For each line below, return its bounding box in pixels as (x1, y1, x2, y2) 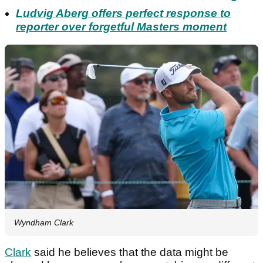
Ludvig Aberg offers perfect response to (16, 7, 231, 20)
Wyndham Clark (14, 217, 73, 227)
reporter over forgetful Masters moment (16, 21, 227, 33)
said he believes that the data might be (31, 245, 228, 258)
